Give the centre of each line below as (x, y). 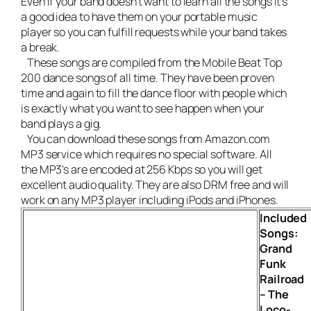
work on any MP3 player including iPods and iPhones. (150, 200)
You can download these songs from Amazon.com (146, 139)
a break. (41, 48)
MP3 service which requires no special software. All (146, 154)
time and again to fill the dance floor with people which (154, 93)
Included (284, 218)
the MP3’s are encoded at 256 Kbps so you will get (142, 170)
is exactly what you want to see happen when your (143, 109)
